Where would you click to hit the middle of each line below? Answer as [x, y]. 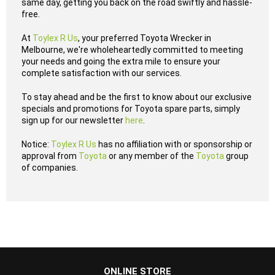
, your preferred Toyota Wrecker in [145, 38]
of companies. [50, 168]
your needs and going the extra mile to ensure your [121, 61]
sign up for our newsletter [72, 120]
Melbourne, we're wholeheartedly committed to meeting [132, 50]
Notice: [35, 144]
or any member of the [150, 156]
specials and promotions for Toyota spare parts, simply [131, 109]
